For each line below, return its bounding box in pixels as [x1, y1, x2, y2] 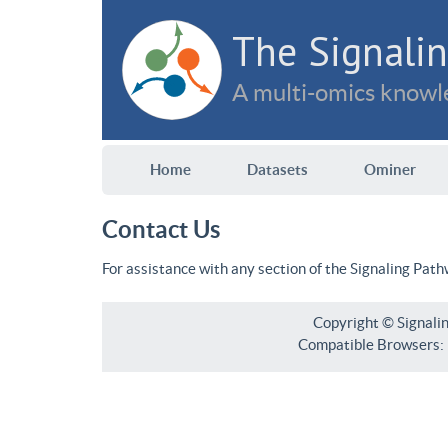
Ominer [364, 161, 416, 178]
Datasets [247, 161, 308, 178]
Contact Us [102, 216, 220, 243]
